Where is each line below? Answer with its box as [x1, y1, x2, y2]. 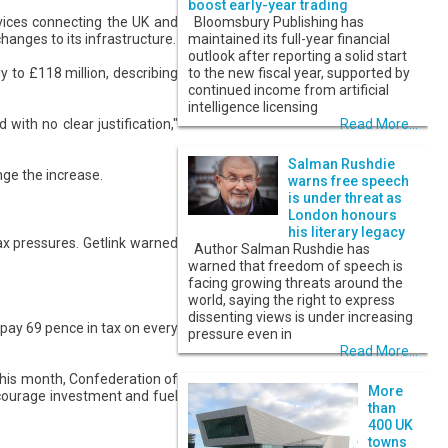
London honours [288, 207, 397, 224]
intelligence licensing [188, 99, 318, 116]
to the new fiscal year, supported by [188, 65, 410, 82]
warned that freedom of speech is [188, 258, 403, 275]
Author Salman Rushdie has [188, 241, 370, 258]
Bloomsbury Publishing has [188, 14, 364, 31]
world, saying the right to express [188, 292, 395, 309]
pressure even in [188, 326, 292, 343]
